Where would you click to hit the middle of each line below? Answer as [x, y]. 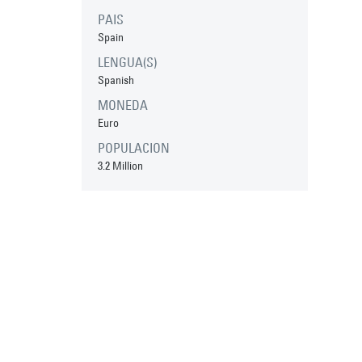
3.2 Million [120, 165]
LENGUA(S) [127, 62]
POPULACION [133, 147]
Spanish [116, 80]
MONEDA [122, 105]
